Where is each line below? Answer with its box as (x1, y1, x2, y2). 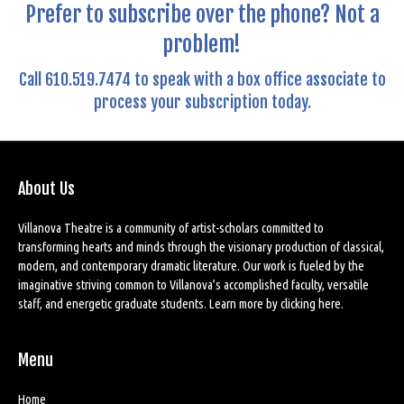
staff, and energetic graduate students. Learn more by (18, 295, 280, 311)
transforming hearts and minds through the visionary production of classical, (18, 238, 384, 254)
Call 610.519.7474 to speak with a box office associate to (18, 69, 386, 89)
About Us (18, 178, 75, 198)
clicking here (280, 295, 341, 311)
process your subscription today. (93, 91, 311, 112)
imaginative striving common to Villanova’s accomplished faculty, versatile (18, 276, 369, 292)
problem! (163, 30, 241, 58)
